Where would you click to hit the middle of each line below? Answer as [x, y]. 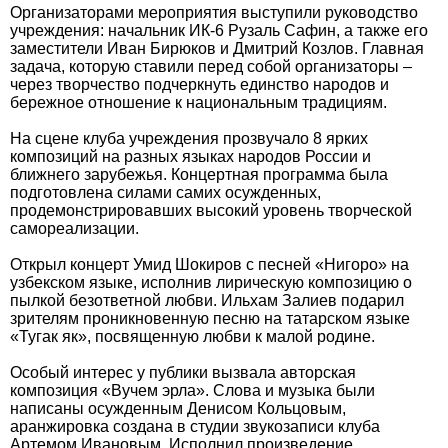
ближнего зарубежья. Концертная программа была [199, 174]
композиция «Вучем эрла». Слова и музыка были [192, 390]
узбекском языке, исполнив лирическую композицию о [211, 282]
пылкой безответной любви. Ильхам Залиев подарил [207, 300]
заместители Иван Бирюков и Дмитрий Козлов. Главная [217, 48]
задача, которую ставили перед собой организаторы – [211, 66]
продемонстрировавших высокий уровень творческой [211, 210]
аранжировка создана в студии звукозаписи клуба [195, 426]
